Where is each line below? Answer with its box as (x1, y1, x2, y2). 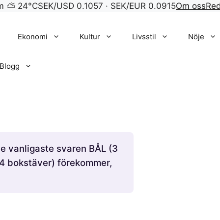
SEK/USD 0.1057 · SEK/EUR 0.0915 (38, 1, 176, 11)
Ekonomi (18, 32, 48, 41)
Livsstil (132, 32, 156, 41)
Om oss (176, 1, 206, 11)
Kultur (80, 32, 100, 41)
